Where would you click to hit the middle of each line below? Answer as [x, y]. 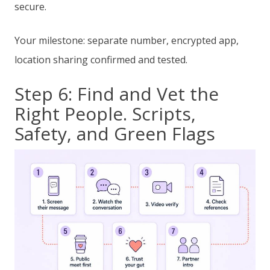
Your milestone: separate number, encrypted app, [127, 41]
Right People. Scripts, [105, 114]
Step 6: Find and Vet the [117, 94]
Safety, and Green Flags [115, 134]
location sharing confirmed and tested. [101, 60]
